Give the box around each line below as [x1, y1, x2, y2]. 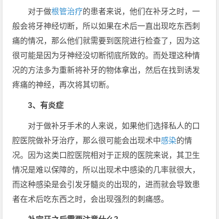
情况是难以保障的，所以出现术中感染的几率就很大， [12, 166, 200, 174]
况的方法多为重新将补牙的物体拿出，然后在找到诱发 [12, 66, 200, 74]
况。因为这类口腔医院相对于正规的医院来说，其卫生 [12, 151, 200, 159]
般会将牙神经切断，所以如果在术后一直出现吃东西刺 [12, 22, 200, 30]
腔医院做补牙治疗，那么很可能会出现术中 [12, 136, 161, 145]
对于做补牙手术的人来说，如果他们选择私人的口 [28, 122, 200, 130]
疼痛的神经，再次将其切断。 [12, 81, 114, 89]
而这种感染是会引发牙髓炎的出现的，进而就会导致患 [12, 180, 200, 189]
